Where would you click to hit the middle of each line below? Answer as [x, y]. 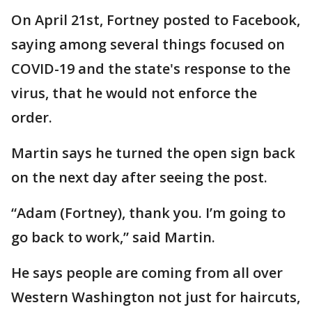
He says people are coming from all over [147, 273]
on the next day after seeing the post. [139, 177]
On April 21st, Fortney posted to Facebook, [156, 20]
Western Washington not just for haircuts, [156, 297]
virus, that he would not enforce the [134, 93]
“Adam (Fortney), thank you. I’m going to [148, 213]
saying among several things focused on [148, 44]
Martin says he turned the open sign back [153, 153]
